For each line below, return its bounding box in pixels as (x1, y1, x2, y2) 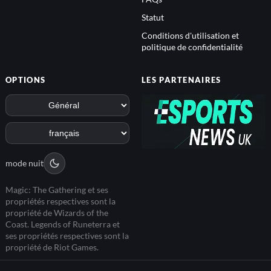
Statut (142, 12, 164, 23)
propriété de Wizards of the (5, 207, 108, 218)
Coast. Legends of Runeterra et (5, 218, 120, 229)
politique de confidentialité (142, 42, 243, 53)
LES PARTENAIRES (142, 75, 221, 85)
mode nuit (5, 158, 44, 169)
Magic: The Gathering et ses (5, 184, 108, 195)
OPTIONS (5, 75, 46, 85)
